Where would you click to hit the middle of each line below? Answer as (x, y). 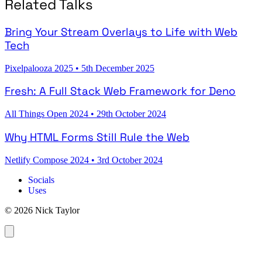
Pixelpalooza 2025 (40, 68)
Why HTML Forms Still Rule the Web (97, 137)
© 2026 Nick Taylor (42, 210)
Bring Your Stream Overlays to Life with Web (121, 32)
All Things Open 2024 (48, 114)
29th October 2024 (131, 114)
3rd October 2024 (130, 160)
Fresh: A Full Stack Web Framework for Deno (120, 91)
